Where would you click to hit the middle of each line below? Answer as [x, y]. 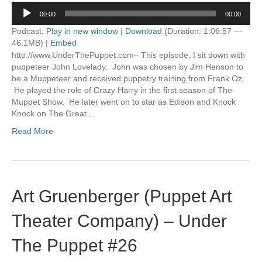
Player [23, 19]
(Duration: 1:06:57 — [202, 31]
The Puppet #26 [75, 245]
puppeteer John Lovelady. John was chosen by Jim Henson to [127, 67]
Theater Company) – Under [119, 221]
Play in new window [82, 31]
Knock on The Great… [53, 113]
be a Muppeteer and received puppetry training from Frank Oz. [128, 78]
